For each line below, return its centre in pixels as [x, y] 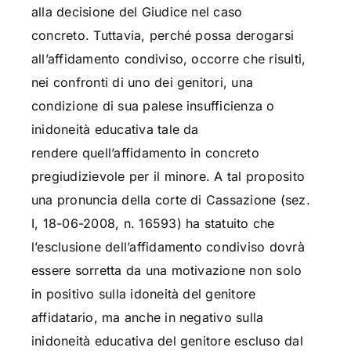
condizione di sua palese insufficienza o [153, 106]
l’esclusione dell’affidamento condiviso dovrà [168, 247]
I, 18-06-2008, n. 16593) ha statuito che [153, 224]
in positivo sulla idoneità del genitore [143, 294]
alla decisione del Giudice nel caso [137, 12]
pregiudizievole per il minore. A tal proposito [168, 177]
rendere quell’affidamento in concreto [145, 153]
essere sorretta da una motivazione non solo [166, 271]
